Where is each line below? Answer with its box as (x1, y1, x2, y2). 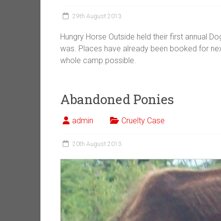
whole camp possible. (60, 56, 136, 65)
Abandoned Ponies (60, 91, 174, 108)
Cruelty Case (121, 116, 165, 125)
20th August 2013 (73, 141, 121, 147)
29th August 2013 (73, 13, 121, 20)
